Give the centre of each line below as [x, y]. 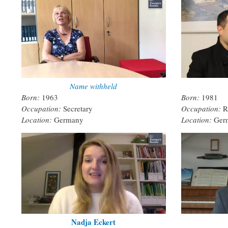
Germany [69, 119]
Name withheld [94, 86]
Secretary [78, 108]
